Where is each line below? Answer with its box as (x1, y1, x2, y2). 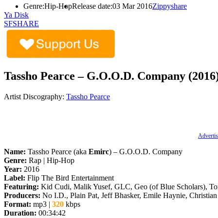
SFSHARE (4, 19, 39, 28)
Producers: (4, 191, 40, 200)
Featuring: (4, 182, 39, 191)
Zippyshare (152, 1, 187, 10)
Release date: (72, 1, 112, 10)
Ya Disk (4, 10, 29, 19)
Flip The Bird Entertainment (25, 173, 114, 182)
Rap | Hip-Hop (27, 156, 74, 164)
